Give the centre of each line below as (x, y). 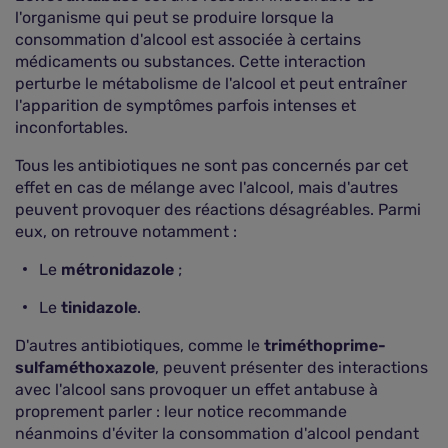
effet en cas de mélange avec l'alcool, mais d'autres (206, 187)
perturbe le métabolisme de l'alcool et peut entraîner (211, 83)
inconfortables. (71, 127)
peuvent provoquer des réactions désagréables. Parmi (218, 209)
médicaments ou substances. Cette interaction (190, 61)
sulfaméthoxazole (85, 367)
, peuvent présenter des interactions (291, 367)
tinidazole (99, 307)
